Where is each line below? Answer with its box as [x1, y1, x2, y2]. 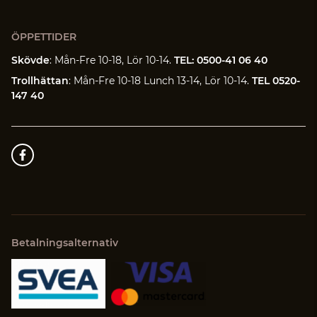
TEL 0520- [249, 74, 300, 87]
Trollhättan [11, 74, 69, 87]
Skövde [11, 53, 50, 67]
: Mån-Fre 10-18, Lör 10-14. [50, 53, 171, 67]
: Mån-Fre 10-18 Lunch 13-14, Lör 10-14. [69, 74, 249, 87]
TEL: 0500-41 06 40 [171, 53, 267, 67]
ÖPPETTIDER [11, 30, 76, 43]
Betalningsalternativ [11, 236, 118, 249]
